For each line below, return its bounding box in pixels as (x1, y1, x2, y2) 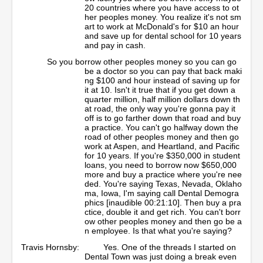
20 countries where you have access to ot (85, 2, 239, 12)
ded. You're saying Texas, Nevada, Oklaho (85, 178, 242, 188)
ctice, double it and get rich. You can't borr (85, 207, 241, 217)
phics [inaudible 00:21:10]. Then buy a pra (85, 197, 241, 207)
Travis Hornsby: (21, 242, 79, 252)
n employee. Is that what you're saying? (85, 225, 232, 235)
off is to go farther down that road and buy (85, 113, 241, 123)
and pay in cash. (85, 40, 146, 50)
